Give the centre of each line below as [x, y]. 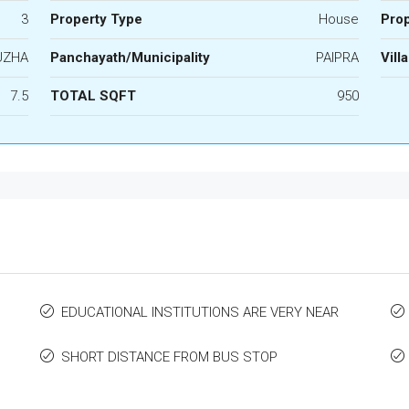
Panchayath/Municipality [130, 58]
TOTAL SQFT [93, 96]
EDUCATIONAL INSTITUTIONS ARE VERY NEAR [200, 312]
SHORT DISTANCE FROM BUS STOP [170, 357]
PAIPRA [338, 58]
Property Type [96, 19]
